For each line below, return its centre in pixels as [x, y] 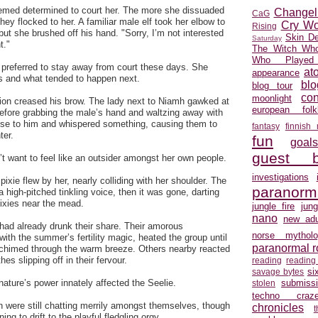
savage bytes [278, 271]
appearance [276, 72]
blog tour [273, 85]
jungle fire [274, 206]
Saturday [267, 38]
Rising [264, 26]
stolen [264, 283]
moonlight [272, 98]
